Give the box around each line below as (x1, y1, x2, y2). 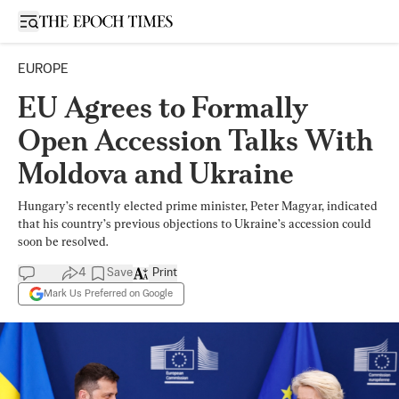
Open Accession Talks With (18, 123, 373, 158)
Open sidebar (28, 13, 104, 27)
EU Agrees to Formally (18, 90, 308, 125)
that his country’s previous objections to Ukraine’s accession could (18, 216, 371, 231)
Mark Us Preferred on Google (44, 288, 173, 299)
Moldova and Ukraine (18, 156, 294, 191)
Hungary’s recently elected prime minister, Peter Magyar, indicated (18, 199, 378, 213)
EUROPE (18, 62, 69, 76)
